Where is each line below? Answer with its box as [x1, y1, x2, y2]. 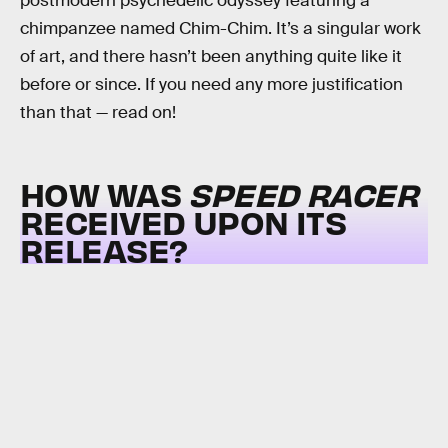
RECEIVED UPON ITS [20, 201, 347, 243]
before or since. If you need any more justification [20, 73, 403, 95]
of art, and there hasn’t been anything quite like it [20, 45, 402, 67]
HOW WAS [20, 173, 189, 215]
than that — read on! [20, 101, 176, 123]
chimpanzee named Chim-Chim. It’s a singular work [20, 17, 421, 39]
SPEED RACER [188, 173, 419, 215]
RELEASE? [20, 229, 188, 271]
